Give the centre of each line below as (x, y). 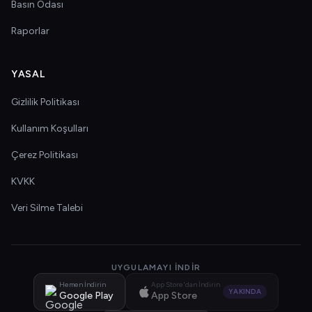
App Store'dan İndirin (186, 284)
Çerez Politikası (45, 155)
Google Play (87, 296)
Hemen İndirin (83, 284)
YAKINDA (245, 291)
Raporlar (30, 31)
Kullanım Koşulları (50, 128)
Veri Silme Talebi (47, 208)
